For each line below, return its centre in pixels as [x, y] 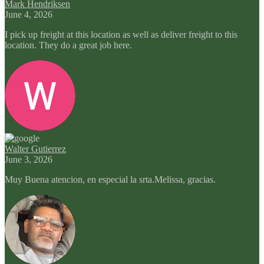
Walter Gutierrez [35, 148]
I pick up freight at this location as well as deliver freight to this [121, 34]
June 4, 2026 [29, 14]
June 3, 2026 [29, 159]
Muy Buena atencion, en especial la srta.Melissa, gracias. [110, 179]
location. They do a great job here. [68, 45]
